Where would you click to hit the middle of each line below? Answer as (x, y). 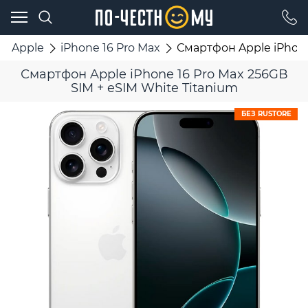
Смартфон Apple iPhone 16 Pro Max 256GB (154, 75)
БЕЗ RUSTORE (266, 114)
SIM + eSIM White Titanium (154, 88)
